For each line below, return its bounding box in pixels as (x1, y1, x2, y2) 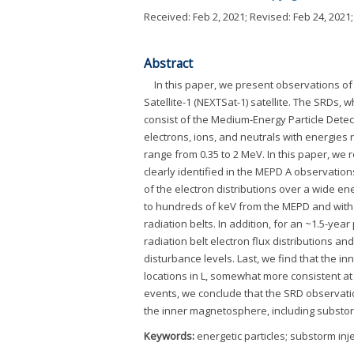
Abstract (144, 54, 193, 72)
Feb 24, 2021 (293, 9, 351, 24)
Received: (144, 9, 193, 24)
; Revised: (245, 9, 293, 24)
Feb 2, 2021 (193, 9, 245, 24)
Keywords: (144, 329, 197, 344)
